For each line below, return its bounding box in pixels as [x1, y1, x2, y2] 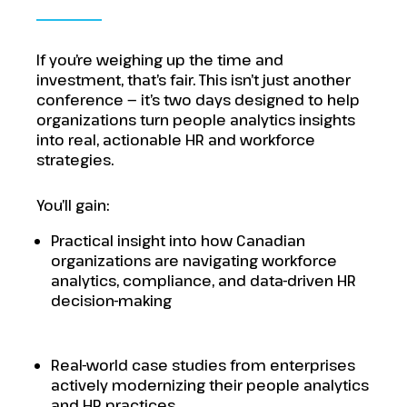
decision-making [51, 291, 172, 311]
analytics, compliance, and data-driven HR [51, 271, 356, 291]
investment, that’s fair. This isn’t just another [36, 70, 351, 90]
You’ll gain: [36, 195, 109, 215]
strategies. [36, 150, 114, 170]
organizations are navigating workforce [51, 251, 337, 271]
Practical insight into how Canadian [51, 231, 305, 251]
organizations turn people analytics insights [36, 110, 355, 130]
